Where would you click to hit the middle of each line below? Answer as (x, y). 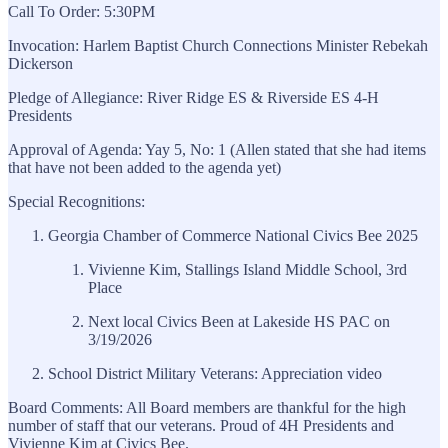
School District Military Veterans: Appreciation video (215, 373)
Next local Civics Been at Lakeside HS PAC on (239, 321)
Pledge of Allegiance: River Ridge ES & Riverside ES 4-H (193, 97)
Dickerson (40, 63)
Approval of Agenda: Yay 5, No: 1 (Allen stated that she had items (217, 149)
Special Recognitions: (76, 201)
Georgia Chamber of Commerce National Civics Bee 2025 (233, 235)
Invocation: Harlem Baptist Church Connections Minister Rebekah (218, 45)
